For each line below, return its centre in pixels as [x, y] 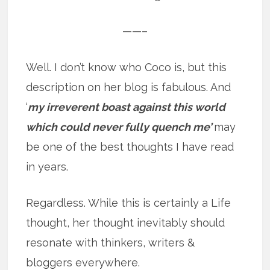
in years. [47, 167]
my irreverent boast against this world [127, 107]
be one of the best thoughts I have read [130, 147]
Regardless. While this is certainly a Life [129, 203]
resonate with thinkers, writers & [111, 243]
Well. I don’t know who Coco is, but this [127, 67]
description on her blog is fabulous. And [129, 87]
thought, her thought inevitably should [126, 223]
